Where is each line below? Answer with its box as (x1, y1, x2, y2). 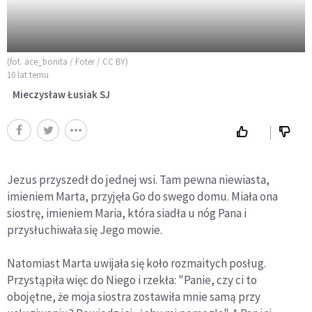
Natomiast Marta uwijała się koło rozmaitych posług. (7, 256, 266, 272)
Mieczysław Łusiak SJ (13, 88, 110, 102)
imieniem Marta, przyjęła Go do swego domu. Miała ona (7, 189, 278, 205)
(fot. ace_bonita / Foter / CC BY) (7, 56, 128, 68)
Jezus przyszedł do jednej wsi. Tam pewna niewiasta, (7, 172, 270, 188)
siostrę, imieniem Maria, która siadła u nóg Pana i (7, 205, 247, 221)
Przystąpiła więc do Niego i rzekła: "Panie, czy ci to (7, 272, 257, 288)
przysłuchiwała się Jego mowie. (7, 222, 162, 238)
